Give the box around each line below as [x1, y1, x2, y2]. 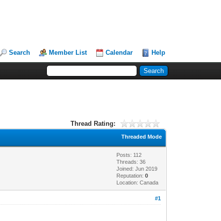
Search [9, 49, 31, 56]
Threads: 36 [116, 158, 146, 165]
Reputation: [116, 172, 146, 179]
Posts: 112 [116, 151, 142, 158]
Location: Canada [116, 179, 159, 185]
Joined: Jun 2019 [116, 165, 158, 172]
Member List [49, 49, 87, 56]
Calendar [106, 49, 133, 56]
